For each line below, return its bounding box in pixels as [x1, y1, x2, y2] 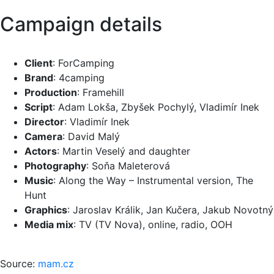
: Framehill [77, 86, 124, 99]
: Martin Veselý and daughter [57, 145, 190, 158]
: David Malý [62, 130, 120, 143]
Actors [24, 145, 57, 158]
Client [24, 57, 53, 70]
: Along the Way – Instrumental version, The [53, 174, 253, 187]
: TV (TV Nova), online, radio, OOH [73, 218, 232, 231]
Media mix [24, 218, 73, 231]
